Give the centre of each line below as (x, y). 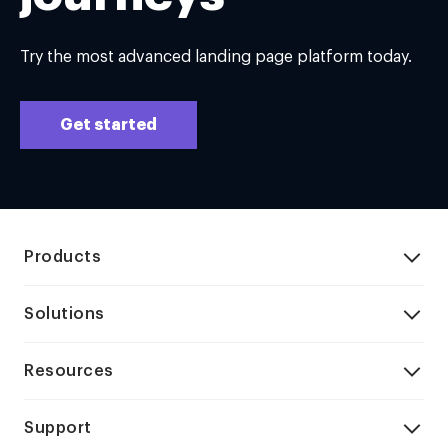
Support (58, 428)
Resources (69, 371)
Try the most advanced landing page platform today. (216, 57)
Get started (108, 125)
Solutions (64, 314)
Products (62, 257)
